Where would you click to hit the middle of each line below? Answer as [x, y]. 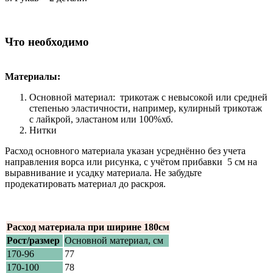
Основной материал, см [114, 241]
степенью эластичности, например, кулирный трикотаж [146, 108]
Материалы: [33, 77]
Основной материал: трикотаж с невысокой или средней [148, 97]
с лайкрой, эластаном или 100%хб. [101, 119]
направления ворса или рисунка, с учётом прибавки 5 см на [131, 162]
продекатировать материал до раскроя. [85, 184]
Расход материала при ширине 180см [88, 227]
